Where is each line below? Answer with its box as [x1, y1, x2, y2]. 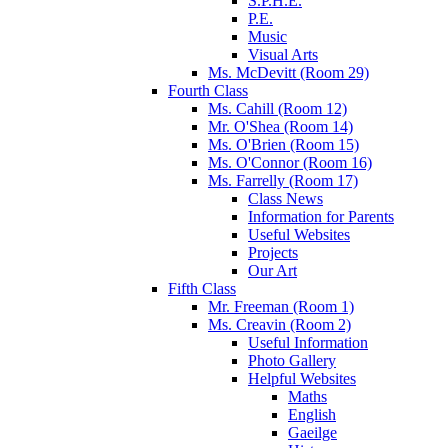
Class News [248, 189, 323, 207]
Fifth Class [168, 279, 236, 297]
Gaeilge [288, 423, 337, 441]
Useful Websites [248, 225, 350, 243]
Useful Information [248, 333, 368, 351]
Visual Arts [248, 45, 318, 63]
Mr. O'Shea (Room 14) [208, 117, 353, 135]
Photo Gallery [248, 351, 336, 369]
